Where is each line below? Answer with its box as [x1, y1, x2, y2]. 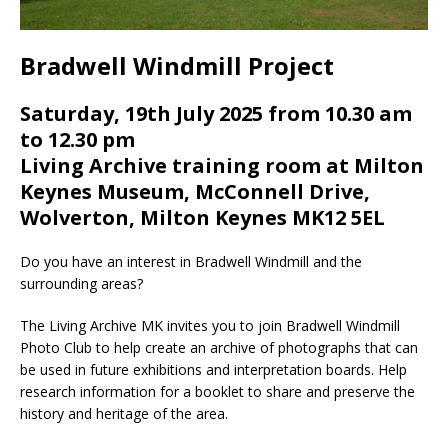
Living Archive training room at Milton [20, 152, 424, 180]
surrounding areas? [20, 274, 143, 294]
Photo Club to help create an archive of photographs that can [20, 338, 418, 358]
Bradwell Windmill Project [20, 49, 334, 83]
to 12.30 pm [20, 126, 135, 154]
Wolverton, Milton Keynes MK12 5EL [20, 204, 385, 232]
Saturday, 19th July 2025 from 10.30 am [20, 100, 412, 128]
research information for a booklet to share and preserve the [20, 382, 415, 402]
